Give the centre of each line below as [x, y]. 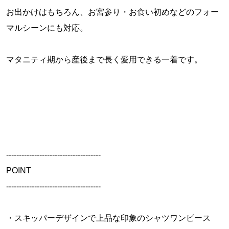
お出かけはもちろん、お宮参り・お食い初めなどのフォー [112, 12]
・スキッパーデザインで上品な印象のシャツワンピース [108, 218]
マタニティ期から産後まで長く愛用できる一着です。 [104, 60]
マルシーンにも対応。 [47, 28]
